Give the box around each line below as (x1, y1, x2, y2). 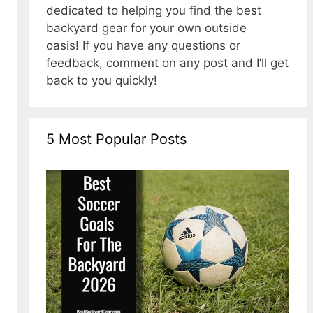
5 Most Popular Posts (46, 131, 187, 147)
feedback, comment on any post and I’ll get (46, 56, 289, 70)
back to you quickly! (46, 73, 157, 87)
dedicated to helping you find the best (46, 3, 261, 17)
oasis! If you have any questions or (46, 38, 240, 52)
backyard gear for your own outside (46, 21, 247, 35)
